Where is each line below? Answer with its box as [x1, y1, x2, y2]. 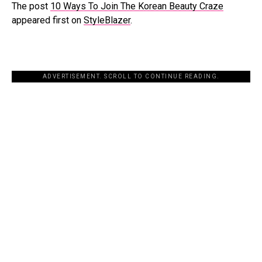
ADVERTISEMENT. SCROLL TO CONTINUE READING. [42, 73, 220, 80]
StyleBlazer [84, 15, 130, 26]
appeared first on [12, 15, 84, 26]
